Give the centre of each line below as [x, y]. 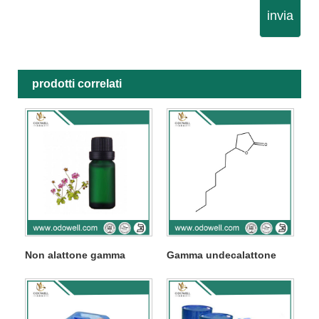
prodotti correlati [77, 84]
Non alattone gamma [75, 255]
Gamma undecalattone [221, 255]
